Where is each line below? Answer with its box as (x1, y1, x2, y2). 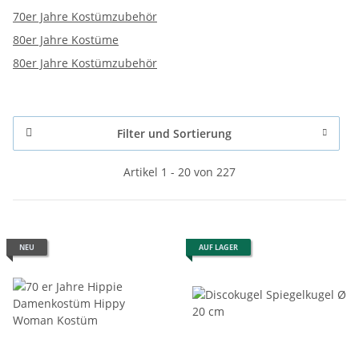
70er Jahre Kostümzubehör (13, 8, 157, 24)
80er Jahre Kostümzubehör (13, 54, 157, 71)
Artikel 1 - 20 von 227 (123, 163, 236, 179)
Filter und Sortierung (116, 125, 232, 141)
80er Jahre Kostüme (13, 31, 119, 47)
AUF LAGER (199, 241, 238, 252)
